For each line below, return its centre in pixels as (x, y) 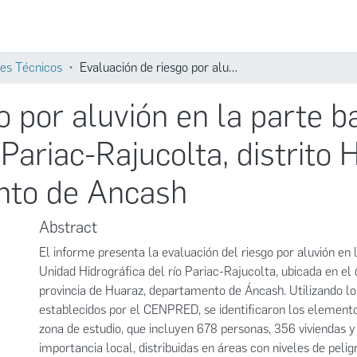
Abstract (68, 227)
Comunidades (220, 32)
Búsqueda (309, 32)
